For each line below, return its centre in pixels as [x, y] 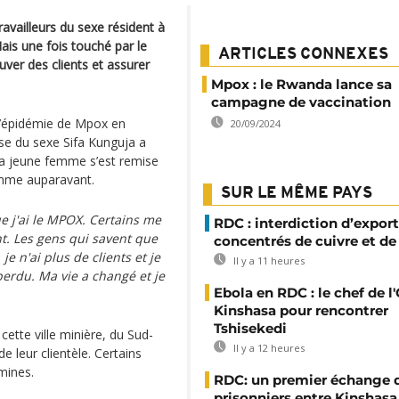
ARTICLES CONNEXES [303, 55]
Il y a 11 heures [268, 261]
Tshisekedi [250, 328]
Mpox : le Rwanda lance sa [301, 84]
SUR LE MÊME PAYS [297, 194]
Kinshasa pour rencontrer [301, 310]
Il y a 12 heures [268, 348]
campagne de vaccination [301, 102]
